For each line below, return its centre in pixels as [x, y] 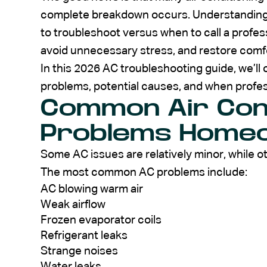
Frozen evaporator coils [101, 220]
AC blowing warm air [92, 189]
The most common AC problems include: [144, 172]
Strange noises [79, 251]
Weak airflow [73, 204]
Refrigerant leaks [84, 235]
